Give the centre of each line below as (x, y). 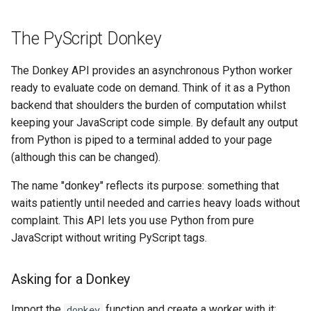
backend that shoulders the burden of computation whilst (149, 105)
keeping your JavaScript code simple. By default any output (154, 123)
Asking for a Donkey (71, 279)
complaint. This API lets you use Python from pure (133, 220)
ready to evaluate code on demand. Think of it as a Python (151, 88)
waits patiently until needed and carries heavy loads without (155, 203)
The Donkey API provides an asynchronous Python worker (152, 70)
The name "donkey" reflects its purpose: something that (145, 186)
